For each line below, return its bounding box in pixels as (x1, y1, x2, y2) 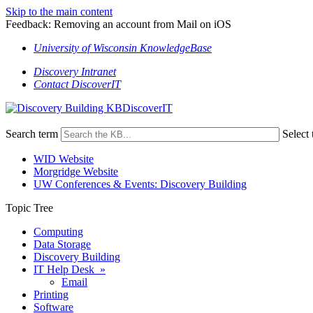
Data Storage (34, 238, 91, 250)
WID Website (34, 153, 94, 165)
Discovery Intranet (34, 66, 116, 78)
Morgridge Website (34, 166, 118, 177)
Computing (34, 226, 83, 238)
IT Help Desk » (34, 263, 105, 275)
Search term (6, 128, 58, 140)
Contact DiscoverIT (34, 78, 121, 90)
